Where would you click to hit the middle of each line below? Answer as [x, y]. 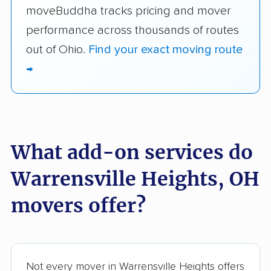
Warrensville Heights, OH [135, 179]
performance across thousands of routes [132, 30]
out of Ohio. [57, 49]
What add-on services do [132, 152]
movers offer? [78, 205]
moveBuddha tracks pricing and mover [129, 11]
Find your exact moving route [165, 49]
